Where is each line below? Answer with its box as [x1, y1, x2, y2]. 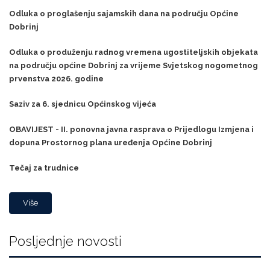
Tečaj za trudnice [9, 163, 79, 173]
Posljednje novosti [9, 233, 122, 250]
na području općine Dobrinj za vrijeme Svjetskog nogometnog [9, 61, 258, 71]
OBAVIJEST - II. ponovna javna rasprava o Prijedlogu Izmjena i [9, 125, 254, 134]
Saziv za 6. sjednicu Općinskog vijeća [9, 99, 156, 109]
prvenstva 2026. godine [9, 74, 104, 84]
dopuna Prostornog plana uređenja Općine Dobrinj [9, 138, 212, 148]
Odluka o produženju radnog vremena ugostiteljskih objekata [9, 48, 258, 57]
